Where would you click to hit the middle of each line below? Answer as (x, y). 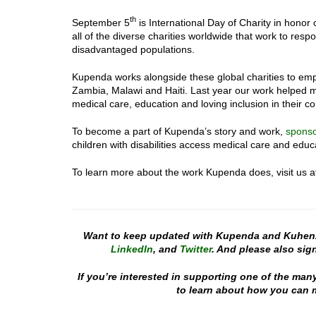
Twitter (195, 249)
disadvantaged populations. (133, 49)
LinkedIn (132, 249)
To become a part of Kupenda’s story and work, (179, 131)
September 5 (101, 22)
